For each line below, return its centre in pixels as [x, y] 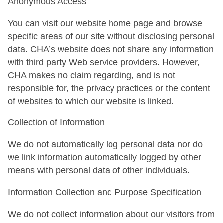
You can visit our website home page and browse [105, 23]
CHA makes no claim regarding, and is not [92, 75]
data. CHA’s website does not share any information [111, 49]
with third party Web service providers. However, [104, 62]
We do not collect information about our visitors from [111, 214]
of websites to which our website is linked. [91, 101]
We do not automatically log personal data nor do [105, 145]
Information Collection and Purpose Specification [105, 192]
